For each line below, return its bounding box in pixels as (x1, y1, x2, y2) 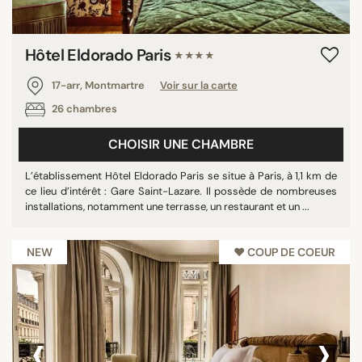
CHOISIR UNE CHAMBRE (108, 135, 254, 153)
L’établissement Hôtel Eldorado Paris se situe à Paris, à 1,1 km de (25, 168, 337, 183)
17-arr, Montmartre (49, 78, 147, 92)
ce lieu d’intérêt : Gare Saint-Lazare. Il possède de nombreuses (25, 183, 337, 198)
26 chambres (49, 101, 117, 116)
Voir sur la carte (160, 78, 238, 92)
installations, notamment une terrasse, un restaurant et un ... (25, 199, 309, 213)
